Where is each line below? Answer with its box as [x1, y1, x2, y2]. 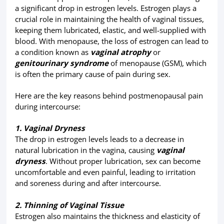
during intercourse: [14, 101, 80, 112]
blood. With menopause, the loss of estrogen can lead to [14, 36, 208, 46]
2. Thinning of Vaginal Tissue [14, 199, 124, 210]
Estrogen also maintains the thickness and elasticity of [14, 210, 200, 221]
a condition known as [14, 47, 90, 57]
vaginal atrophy [90, 47, 151, 57]
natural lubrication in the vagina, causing [14, 145, 156, 155]
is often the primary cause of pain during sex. [14, 69, 170, 79]
